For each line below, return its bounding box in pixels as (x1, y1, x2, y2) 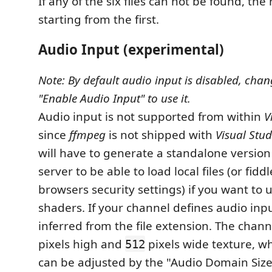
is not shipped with (106, 126, 216, 143)
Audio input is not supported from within (38, 108, 264, 124)
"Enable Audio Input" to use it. (38, 90, 191, 106)
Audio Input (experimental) (38, 40, 224, 59)
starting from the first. (38, 11, 159, 27)
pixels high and (38, 236, 125, 252)
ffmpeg (69, 126, 106, 143)
